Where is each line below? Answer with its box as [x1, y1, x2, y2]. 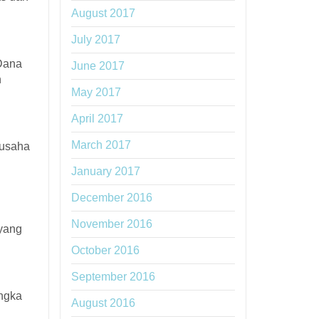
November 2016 [70, 218, 152, 230]
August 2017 [70, 7, 135, 19]
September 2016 [70, 271, 155, 283]
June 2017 [70, 60, 125, 72]
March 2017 [70, 139, 131, 151]
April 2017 [70, 113, 123, 125]
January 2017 [70, 165, 140, 177]
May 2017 [70, 86, 121, 98]
